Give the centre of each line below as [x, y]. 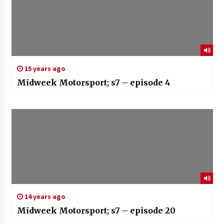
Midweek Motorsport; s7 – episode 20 [96, 211]
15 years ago [44, 69]
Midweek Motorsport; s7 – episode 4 [93, 83]
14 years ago [44, 197]
